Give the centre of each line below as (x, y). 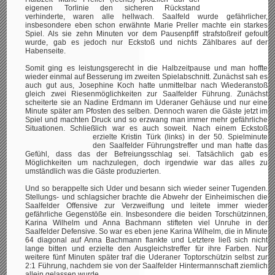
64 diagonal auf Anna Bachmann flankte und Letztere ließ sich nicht (147, 240)
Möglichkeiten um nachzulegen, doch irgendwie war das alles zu (147, 163)
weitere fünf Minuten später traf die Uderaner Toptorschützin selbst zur (147, 257)
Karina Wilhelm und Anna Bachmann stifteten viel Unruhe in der (147, 223)
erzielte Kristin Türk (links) (139, 137)
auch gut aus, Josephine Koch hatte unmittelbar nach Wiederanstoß (147, 85)
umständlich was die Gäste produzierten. (94, 171)
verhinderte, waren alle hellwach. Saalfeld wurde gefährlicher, (147, 17)
